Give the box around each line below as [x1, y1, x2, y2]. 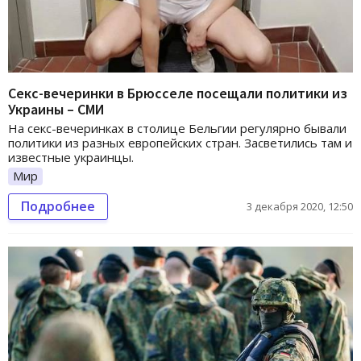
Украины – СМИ [8, 100, 104, 119]
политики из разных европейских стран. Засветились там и [8, 135, 352, 151]
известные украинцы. [8, 149, 134, 166]
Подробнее [21, 197, 95, 215]
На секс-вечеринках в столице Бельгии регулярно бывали [8, 120, 346, 137]
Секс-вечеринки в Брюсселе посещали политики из [8, 84, 347, 103]
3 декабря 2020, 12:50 [247, 199, 353, 214]
